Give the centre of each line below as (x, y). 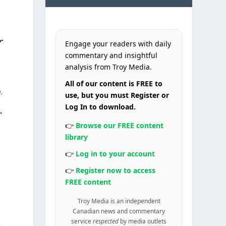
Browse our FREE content (120, 125)
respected (106, 221)
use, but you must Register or (117, 95)
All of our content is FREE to (114, 83)
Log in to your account (116, 153)
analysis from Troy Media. (109, 67)
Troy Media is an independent (119, 201)
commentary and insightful (111, 55)
